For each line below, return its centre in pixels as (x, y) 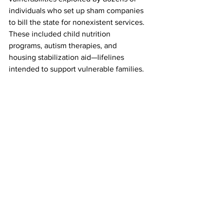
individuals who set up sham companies (77, 10)
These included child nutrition (61, 34)
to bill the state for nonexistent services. (78, 22)
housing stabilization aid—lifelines (67, 57)
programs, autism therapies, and (64, 45)
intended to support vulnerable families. (77, 69)
